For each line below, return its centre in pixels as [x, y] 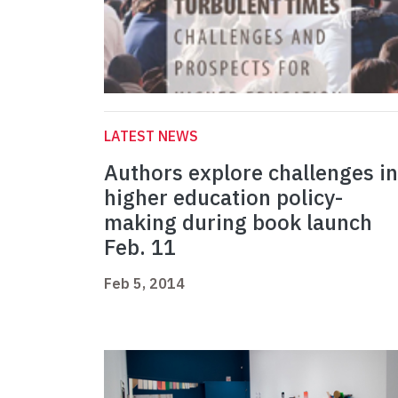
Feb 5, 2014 [144, 284]
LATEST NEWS [151, 136]
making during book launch [238, 223]
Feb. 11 [140, 247]
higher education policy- [223, 198]
